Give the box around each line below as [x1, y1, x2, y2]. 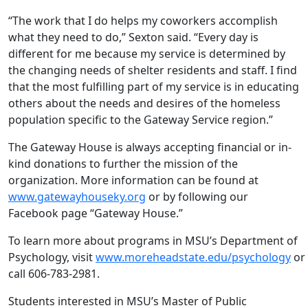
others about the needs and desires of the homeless [8, 96, 280, 111]
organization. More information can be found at [8, 173, 258, 188]
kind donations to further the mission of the [8, 156, 238, 172]
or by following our [146, 189, 248, 205]
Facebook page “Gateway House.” [8, 206, 191, 221]
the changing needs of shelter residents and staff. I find [8, 63, 297, 78]
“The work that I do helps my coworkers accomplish [8, 13, 278, 29]
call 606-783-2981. [8, 266, 105, 282]
